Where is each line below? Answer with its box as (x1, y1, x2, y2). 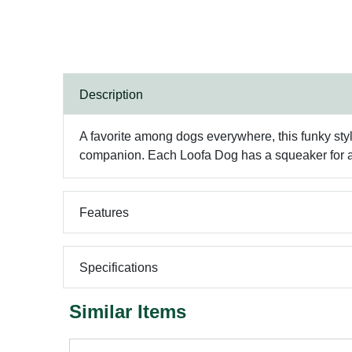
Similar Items (69, 301, 186, 322)
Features (79, 205, 129, 219)
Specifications (79, 260, 158, 274)
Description (79, 87, 143, 101)
